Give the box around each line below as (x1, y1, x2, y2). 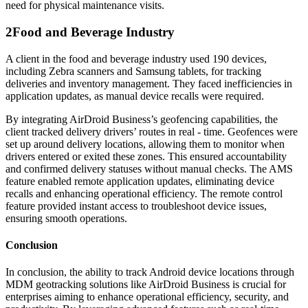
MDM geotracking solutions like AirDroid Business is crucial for (5, 278, 286, 291)
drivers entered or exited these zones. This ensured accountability (5, 150, 287, 162)
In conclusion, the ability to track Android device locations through (5, 266, 294, 278)
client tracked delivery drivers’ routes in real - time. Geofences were (5, 125, 298, 137)
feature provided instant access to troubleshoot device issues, (5, 199, 267, 212)
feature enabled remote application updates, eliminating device (5, 175, 274, 187)
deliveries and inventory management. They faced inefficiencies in (5, 77, 292, 89)
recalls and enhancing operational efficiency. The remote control (5, 187, 283, 199)
